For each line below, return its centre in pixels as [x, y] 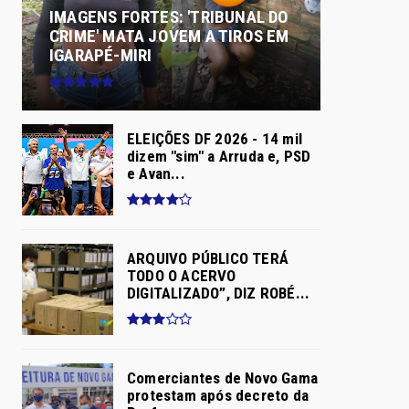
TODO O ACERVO [182, 276]
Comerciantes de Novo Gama [222, 378]
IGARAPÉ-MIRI [101, 55]
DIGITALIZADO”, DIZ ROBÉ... [219, 293]
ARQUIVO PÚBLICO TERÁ [208, 258]
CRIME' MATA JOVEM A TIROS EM [169, 36]
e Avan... [156, 173]
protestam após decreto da [218, 395]
